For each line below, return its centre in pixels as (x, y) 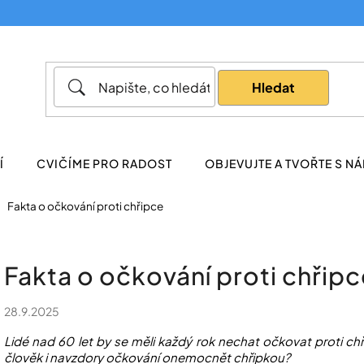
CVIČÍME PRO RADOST (104, 163)
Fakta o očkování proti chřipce (85, 206)
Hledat (274, 87)
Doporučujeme (115, 130)
